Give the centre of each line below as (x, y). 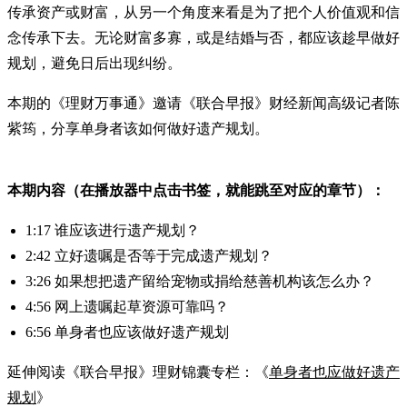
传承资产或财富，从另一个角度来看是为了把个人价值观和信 (203, 12)
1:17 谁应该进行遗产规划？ (113, 230)
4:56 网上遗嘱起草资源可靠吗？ (127, 306)
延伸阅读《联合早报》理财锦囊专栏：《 (138, 372)
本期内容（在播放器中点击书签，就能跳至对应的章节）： (196, 190)
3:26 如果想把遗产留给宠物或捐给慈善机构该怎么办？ (200, 281)
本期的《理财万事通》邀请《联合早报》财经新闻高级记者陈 (203, 103)
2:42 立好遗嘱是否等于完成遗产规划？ (149, 255)
